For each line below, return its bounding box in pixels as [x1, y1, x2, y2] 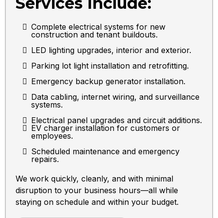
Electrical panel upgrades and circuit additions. [31, 115, 202, 126]
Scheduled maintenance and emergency [31, 146, 180, 157]
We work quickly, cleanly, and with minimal [16, 174, 173, 184]
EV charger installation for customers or [31, 123, 180, 133]
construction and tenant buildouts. [31, 30, 158, 40]
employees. [31, 131, 73, 141]
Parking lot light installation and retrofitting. [31, 61, 189, 71]
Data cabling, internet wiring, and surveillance [31, 92, 200, 102]
